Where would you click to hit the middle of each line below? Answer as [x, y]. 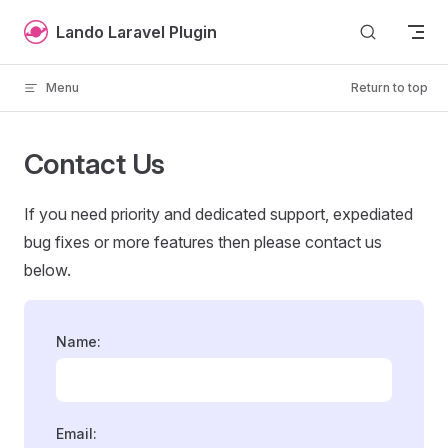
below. [47, 270]
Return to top [389, 87]
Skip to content [70, 27]
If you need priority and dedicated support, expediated [218, 214]
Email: [76, 433]
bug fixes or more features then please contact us [203, 242]
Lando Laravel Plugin [136, 31]
